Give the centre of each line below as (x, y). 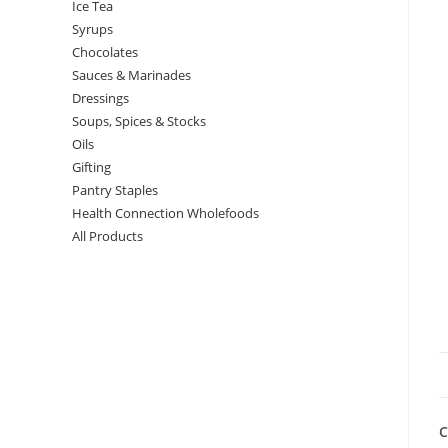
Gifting (91, 167)
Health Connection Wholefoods (165, 213)
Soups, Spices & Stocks (139, 121)
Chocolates (105, 52)
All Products (107, 236)
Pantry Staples (115, 190)
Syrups (92, 29)
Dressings (100, 98)
